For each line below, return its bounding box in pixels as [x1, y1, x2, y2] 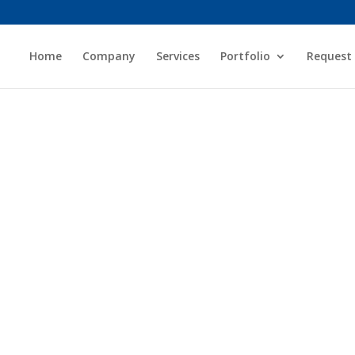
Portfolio [219, 48, 270, 63]
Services [155, 48, 200, 63]
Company [82, 48, 136, 63]
